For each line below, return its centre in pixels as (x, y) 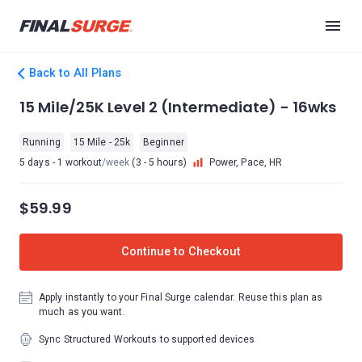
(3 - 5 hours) (158, 162)
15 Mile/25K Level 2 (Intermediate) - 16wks (178, 107)
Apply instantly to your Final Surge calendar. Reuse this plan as (181, 297)
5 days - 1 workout (61, 162)
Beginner (164, 142)
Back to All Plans (75, 73)
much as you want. (82, 312)
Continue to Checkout (181, 252)
